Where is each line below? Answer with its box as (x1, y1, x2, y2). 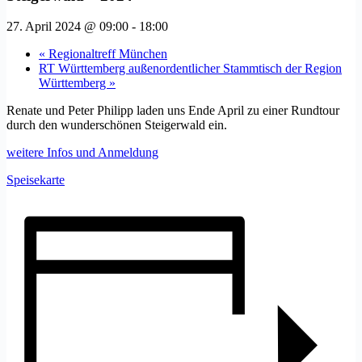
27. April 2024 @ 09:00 (6, 19, 128, 34)
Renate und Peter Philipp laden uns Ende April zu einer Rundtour (6, 103, 339, 118)
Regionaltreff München (45, 47, 167, 61)
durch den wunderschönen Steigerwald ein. (6, 118, 227, 133)
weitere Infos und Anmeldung (6, 145, 158, 160)
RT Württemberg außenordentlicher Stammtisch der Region (39, 61, 342, 76)
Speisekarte (6, 173, 65, 187)
